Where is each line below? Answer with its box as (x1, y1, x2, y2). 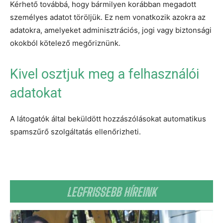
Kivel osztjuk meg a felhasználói (10, 66, 199, 82)
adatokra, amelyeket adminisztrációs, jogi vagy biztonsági (10, 25, 212, 35)
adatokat (10, 85, 62, 101)
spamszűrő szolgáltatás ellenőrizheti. (10, 126, 141, 136)
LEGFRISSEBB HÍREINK (67, 184, 156, 199)
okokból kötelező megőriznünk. (10, 38, 120, 48)
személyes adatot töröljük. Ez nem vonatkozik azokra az (10, 12, 206, 22)
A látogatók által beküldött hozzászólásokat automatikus (10, 113, 206, 123)
